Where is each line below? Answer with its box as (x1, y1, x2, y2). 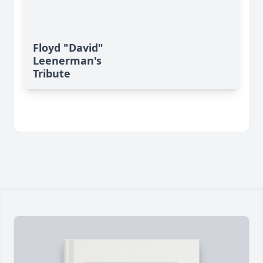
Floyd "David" (33, 41, 103, 55)
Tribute (33, 66, 70, 81)
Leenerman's (33, 53, 102, 68)
